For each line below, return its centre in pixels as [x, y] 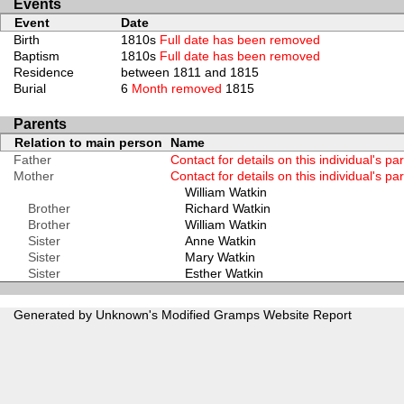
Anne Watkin [220, 240]
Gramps [237, 315]
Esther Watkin [224, 273]
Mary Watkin [220, 257]
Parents [40, 124]
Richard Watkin [227, 208]
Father [32, 159]
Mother [34, 175]
